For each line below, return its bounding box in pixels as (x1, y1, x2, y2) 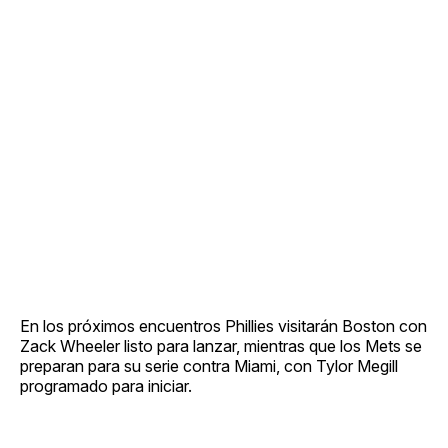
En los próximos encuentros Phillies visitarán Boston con (20, 315, 427, 336)
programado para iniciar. (20, 375, 192, 396)
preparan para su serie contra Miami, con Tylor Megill (20, 355, 398, 376)
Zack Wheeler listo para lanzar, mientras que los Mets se (20, 335, 422, 356)
